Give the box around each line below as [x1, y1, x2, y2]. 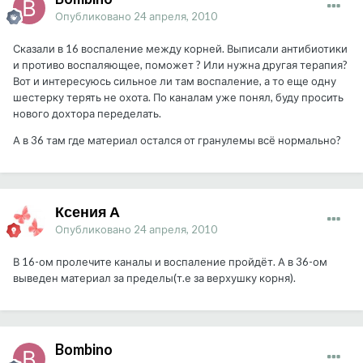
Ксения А [55, 203, 120, 221]
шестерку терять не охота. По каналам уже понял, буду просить [13, 91, 344, 105]
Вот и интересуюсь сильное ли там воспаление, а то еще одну [13, 75, 336, 88]
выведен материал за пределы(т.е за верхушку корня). [13, 271, 296, 285]
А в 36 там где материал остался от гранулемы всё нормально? [13, 134, 341, 147]
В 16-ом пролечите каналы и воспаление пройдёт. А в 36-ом [13, 255, 327, 269]
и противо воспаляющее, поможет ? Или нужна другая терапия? [13, 58, 348, 72]
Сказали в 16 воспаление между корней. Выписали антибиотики [13, 42, 348, 56]
